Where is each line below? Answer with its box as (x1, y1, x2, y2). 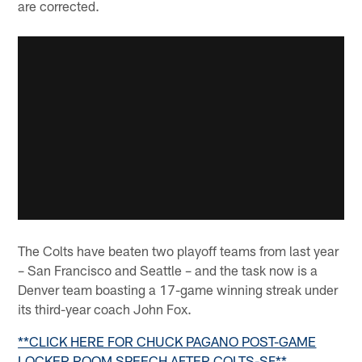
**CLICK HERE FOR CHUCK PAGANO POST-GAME (18, 333, 317, 350)
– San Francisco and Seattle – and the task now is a (18, 262, 318, 279)
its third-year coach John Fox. (18, 301, 192, 318)
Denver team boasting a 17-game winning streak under (18, 281, 339, 298)
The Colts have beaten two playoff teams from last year (18, 242, 339, 259)
